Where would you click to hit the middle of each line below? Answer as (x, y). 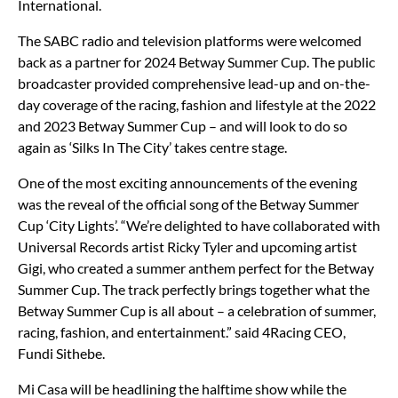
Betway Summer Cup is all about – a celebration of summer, (197, 310)
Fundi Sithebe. (61, 353)
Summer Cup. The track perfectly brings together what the (194, 289)
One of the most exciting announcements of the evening (187, 182)
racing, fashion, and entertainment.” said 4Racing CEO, (182, 331)
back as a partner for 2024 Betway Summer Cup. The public (196, 61)
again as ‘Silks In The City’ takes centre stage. (152, 147)
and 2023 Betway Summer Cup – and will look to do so (183, 125)
